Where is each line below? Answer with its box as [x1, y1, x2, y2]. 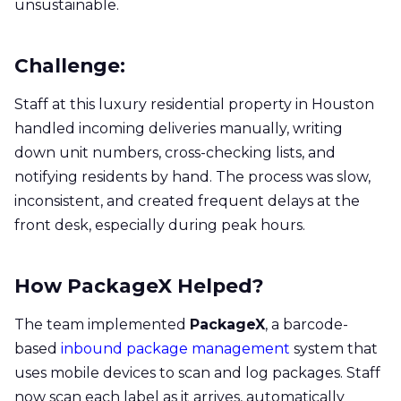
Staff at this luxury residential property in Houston [14, 95, 374, 113]
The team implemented [14, 315, 190, 333]
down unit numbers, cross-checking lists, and [14, 143, 336, 161]
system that [290, 339, 378, 357]
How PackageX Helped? [14, 273, 264, 297]
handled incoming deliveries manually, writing [14, 119, 343, 137]
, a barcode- [265, 315, 348, 333]
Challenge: [14, 53, 125, 77]
